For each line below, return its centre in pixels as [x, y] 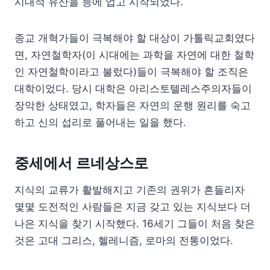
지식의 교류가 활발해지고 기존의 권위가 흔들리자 [130, 190]
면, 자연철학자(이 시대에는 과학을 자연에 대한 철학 [134, 55]
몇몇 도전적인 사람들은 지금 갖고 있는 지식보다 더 [133, 206]
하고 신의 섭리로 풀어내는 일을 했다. [100, 122]
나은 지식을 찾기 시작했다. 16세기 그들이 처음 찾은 [135, 223]
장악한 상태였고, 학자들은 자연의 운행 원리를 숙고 [133, 105]
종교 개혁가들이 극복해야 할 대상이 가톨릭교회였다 [135, 38]
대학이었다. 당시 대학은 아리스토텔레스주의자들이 [133, 88]
